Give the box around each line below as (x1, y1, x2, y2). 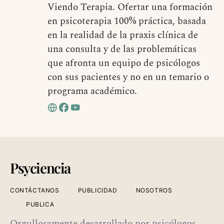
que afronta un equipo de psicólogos (47, 55, 200, 70)
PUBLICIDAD (77, 186, 117, 194)
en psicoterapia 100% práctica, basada (47, 13, 206, 28)
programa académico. (47, 83, 137, 98)
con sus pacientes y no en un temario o (47, 69, 209, 84)
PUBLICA (26, 200, 54, 208)
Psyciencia (10, 158, 70, 177)
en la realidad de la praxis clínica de (47, 27, 198, 42)
